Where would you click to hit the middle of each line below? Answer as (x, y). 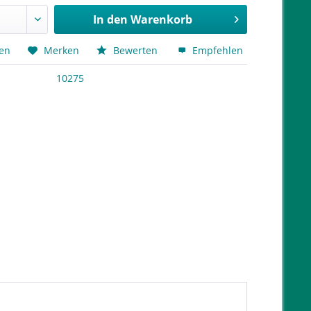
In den (110, 19)
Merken (62, 50)
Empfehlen (217, 50)
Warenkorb (161, 19)
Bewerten (136, 50)
